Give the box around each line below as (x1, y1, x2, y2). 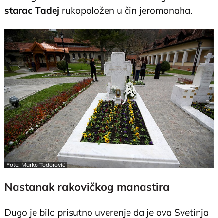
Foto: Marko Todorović (6, 161, 66, 168)
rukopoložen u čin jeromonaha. (59, 4, 193, 17)
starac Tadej (4, 4, 60, 17)
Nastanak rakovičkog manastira (4, 180, 170, 194)
